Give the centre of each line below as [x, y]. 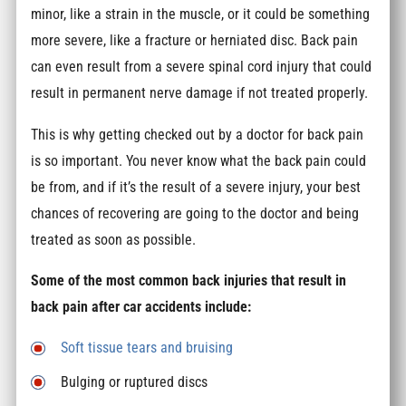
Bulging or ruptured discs [135, 382]
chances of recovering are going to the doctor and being [195, 213]
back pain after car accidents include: [141, 307]
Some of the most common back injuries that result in [189, 281]
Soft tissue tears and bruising [147, 348]
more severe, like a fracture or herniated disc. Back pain [195, 41]
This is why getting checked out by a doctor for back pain [198, 134]
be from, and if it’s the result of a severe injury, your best [196, 187]
